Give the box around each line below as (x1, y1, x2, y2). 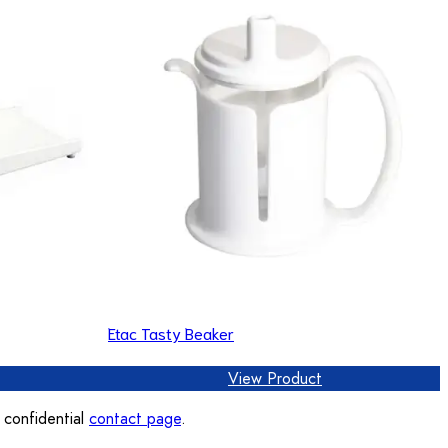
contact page (89, 406, 181, 430)
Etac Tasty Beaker (108, 321, 234, 343)
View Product (228, 366, 322, 390)
